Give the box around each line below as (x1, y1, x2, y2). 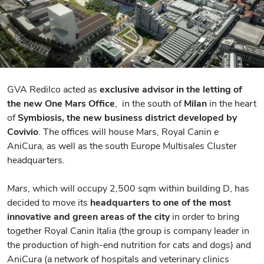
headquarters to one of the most (90, 195, 231, 208)
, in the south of (115, 96, 184, 109)
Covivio (7, 124, 38, 137)
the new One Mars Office (7, 96, 115, 109)
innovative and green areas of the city (7, 209, 170, 222)
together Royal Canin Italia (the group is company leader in (7, 223, 249, 236)
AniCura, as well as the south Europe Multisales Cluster (7, 138, 237, 151)
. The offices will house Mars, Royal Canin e (38, 124, 219, 137)
